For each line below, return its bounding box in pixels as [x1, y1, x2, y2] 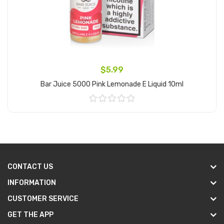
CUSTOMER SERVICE [7, 194, 78, 203]
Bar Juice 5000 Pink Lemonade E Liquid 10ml [40, 80, 183, 88]
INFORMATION [7, 178, 56, 187]
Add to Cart [93, 109, 131, 118]
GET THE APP [7, 210, 53, 219]
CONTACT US [7, 162, 53, 171]
